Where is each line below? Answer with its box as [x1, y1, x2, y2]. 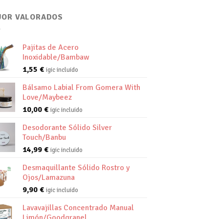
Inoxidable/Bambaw [22, 52, 89, 63]
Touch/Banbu [22, 132, 66, 143]
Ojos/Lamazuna [22, 173, 75, 183]
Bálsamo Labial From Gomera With [22, 83, 140, 93]
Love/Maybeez [22, 92, 72, 103]
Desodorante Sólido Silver [22, 123, 112, 133]
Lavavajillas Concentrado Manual [22, 203, 134, 213]
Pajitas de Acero [22, 43, 79, 53]
